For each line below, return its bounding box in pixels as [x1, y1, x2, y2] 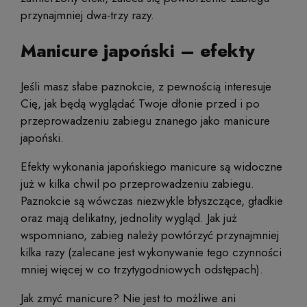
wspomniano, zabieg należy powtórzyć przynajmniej [21, 227, 279, 244]
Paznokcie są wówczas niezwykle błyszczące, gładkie [21, 193, 283, 210]
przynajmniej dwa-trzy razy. [21, 6, 154, 23]
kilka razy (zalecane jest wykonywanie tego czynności [21, 244, 282, 261]
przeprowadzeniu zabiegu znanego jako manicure [21, 112, 270, 130]
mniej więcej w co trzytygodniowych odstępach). [21, 261, 263, 278]
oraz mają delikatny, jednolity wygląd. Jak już [21, 210, 237, 227]
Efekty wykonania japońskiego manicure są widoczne [21, 158, 282, 175]
